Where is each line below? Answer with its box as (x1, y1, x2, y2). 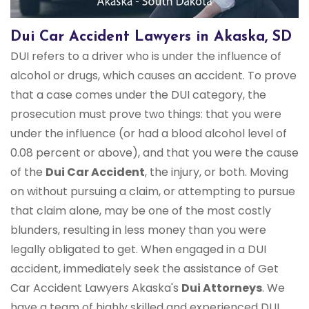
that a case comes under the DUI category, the (10, 87, 266, 103)
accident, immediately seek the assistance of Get (10, 261, 279, 277)
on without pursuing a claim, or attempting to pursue (10, 183, 295, 200)
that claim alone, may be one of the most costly (10, 203, 271, 219)
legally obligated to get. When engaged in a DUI (10, 241, 266, 258)
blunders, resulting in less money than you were (10, 222, 266, 239)
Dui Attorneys (181, 280, 262, 297)
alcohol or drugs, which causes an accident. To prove (10, 68, 297, 84)
